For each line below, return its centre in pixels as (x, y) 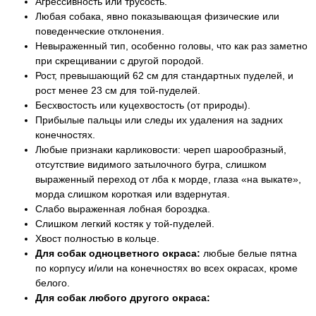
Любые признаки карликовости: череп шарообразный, (161, 150)
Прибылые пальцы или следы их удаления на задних (159, 120)
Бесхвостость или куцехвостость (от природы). (143, 105)
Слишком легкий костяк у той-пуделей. (125, 224)
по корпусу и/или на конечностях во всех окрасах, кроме (166, 268)
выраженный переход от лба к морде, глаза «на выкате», (168, 179)
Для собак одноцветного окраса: (118, 253)
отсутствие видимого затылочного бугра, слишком (151, 164)
